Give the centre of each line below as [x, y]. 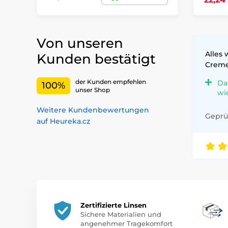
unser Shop [93, 90]
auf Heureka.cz [63, 121]
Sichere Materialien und [121, 215]
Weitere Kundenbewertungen [93, 110]
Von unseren [80, 44]
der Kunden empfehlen [111, 81]
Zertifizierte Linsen [113, 205]
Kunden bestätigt [96, 59]
